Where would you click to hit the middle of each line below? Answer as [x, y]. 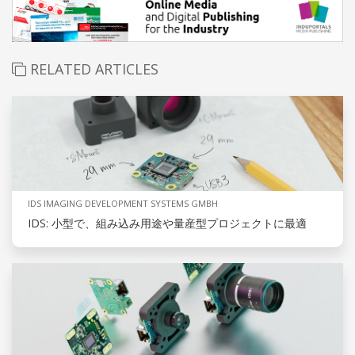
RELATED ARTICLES [92, 69]
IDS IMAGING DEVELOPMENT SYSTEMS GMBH [123, 204]
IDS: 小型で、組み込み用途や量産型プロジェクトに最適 [167, 223]
